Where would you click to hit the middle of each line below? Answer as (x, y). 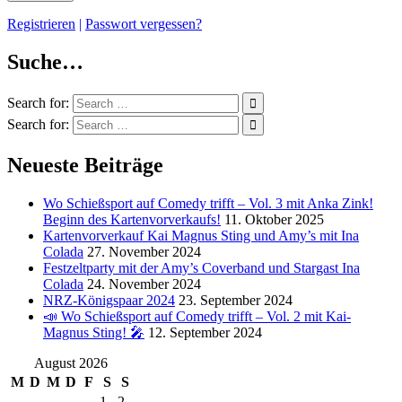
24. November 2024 (144, 284)
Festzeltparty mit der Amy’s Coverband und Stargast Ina (201, 267)
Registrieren (41, 24)
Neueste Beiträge (85, 165)
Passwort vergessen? (144, 24)
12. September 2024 (205, 332)
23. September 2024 (236, 300)
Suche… (45, 62)
